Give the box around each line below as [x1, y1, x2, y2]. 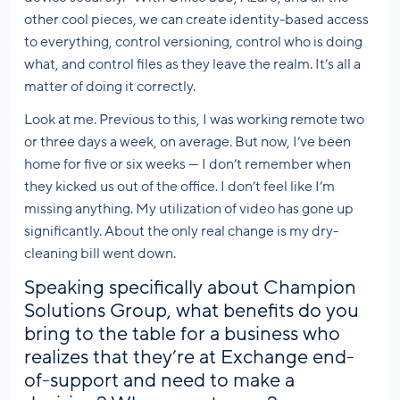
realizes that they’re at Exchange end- [24, 346, 354, 369]
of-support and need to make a [24, 370, 295, 392]
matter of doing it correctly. [24, 79, 196, 96]
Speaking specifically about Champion [24, 277, 356, 299]
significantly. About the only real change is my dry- [24, 223, 338, 240]
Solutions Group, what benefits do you [24, 300, 359, 322]
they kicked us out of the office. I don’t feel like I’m [24, 179, 335, 196]
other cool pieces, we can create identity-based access [24, 12, 369, 29]
